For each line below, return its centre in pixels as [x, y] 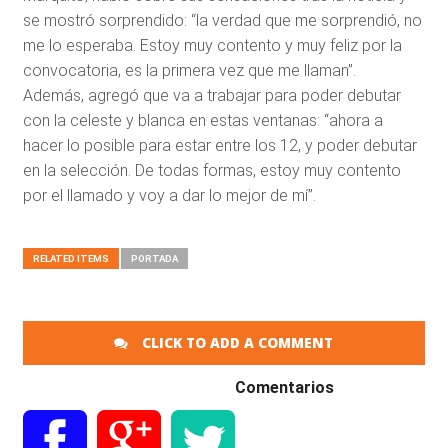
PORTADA [154, 258]
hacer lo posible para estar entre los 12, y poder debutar [219, 145]
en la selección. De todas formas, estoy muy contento [211, 170]
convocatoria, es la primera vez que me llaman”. [189, 70]
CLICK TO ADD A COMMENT [236, 342]
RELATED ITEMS [70, 258]
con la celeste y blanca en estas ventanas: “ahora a [202, 120]
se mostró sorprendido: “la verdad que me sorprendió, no [222, 20]
